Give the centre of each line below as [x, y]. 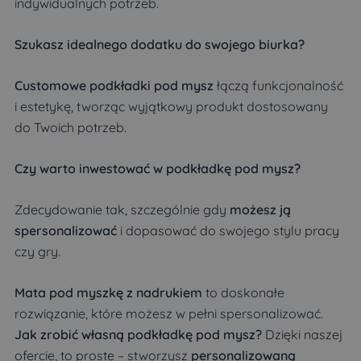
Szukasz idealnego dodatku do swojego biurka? [160, 45]
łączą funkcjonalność [278, 86]
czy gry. [37, 252]
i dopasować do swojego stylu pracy [228, 231]
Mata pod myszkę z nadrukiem [108, 293]
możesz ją [260, 210]
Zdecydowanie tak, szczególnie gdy [122, 210]
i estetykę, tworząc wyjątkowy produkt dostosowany [171, 107]
